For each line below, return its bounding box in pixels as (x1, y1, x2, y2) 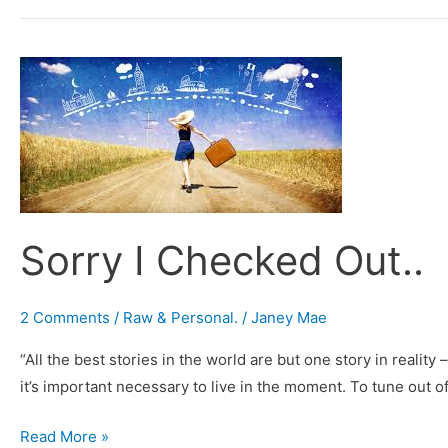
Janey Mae (251, 308, 327, 328)
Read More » (20, 426, 109, 446)
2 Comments (20, 308, 110, 328)
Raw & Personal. (123, 308, 238, 328)
